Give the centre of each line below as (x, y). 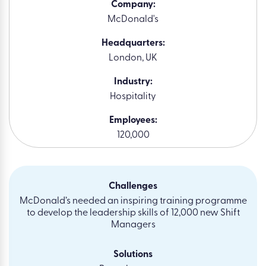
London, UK (133, 58)
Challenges (133, 187)
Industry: (133, 82)
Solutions (133, 255)
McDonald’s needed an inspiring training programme (133, 202)
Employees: (133, 121)
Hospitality (133, 97)
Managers (133, 225)
